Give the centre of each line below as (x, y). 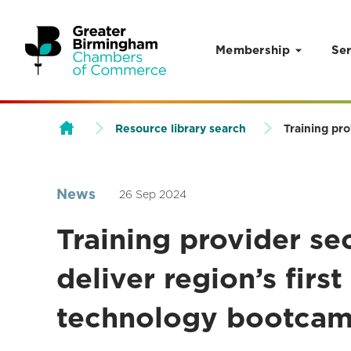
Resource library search (181, 128)
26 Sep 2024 (153, 194)
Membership (253, 50)
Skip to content (75, 118)
